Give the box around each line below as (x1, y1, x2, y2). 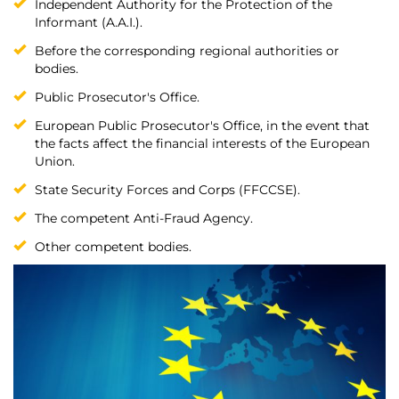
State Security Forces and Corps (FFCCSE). (35, 182, 300, 199)
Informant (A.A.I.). (35, 14, 142, 31)
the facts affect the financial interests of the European (35, 135, 370, 152)
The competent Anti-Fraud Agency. (35, 210, 253, 227)
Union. (35, 153, 75, 170)
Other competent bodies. (35, 239, 191, 256)
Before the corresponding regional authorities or (35, 43, 339, 60)
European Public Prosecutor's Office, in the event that (35, 118, 370, 134)
